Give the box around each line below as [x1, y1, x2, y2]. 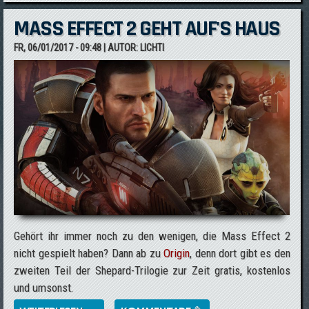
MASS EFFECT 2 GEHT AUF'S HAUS [14, 14, 280, 43]
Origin [163, 246, 190, 260]
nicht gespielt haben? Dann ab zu [14, 246, 164, 260]
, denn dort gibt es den [190, 246, 290, 260]
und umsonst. [14, 281, 74, 295]
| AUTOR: [101, 42, 141, 53]
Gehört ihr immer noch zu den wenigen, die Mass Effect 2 [14, 229, 290, 243]
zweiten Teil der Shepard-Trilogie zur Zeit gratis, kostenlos [14, 263, 290, 277]
